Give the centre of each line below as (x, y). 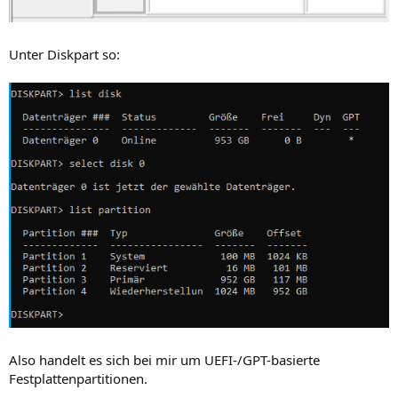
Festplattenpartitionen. (78, 379)
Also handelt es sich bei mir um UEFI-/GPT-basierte (164, 360)
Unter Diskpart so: (64, 54)
